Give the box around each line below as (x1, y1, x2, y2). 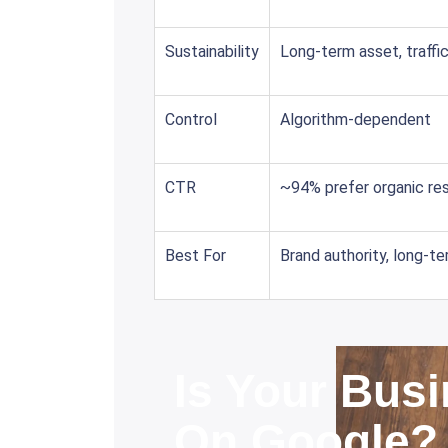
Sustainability (165, 42, 259, 61)
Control (165, 110, 217, 129)
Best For (165, 246, 226, 265)
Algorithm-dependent (280, 110, 431, 129)
